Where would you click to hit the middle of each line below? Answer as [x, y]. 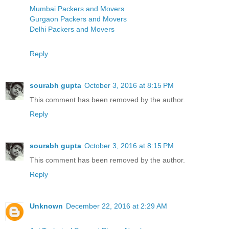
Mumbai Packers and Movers [77, 9]
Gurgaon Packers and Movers [78, 19]
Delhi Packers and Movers [72, 29]
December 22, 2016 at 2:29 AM [117, 206]
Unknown [46, 206]
